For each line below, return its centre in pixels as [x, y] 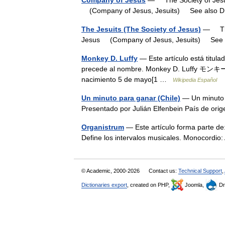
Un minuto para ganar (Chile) [131, 98]
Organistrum [103, 127]
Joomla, [194, 185]
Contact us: [163, 171]
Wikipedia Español [195, 80]
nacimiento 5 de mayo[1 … [127, 79]
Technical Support [200, 171]
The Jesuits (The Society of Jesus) [141, 29]
